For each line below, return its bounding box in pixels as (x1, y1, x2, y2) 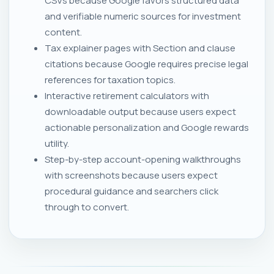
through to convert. (45, 200, 129, 213)
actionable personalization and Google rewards (45, 120, 249, 134)
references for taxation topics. (45, 73, 176, 86)
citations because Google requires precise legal (45, 57, 248, 70)
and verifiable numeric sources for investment (45, 9, 241, 23)
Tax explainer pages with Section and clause (45, 41, 235, 54)
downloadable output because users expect (45, 105, 236, 118)
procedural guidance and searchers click (45, 184, 218, 198)
